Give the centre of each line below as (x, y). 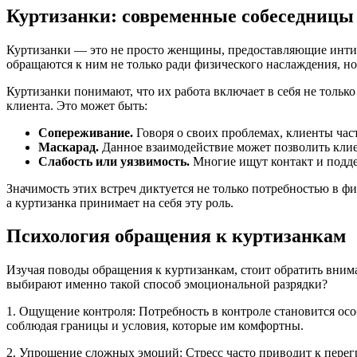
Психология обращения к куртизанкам (176, 236)
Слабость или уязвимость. (114, 161)
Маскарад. (69, 147)
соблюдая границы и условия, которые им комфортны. (155, 326)
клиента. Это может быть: (77, 105)
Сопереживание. (86, 132)
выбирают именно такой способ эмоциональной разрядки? (167, 284)
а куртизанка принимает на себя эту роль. (120, 202)
